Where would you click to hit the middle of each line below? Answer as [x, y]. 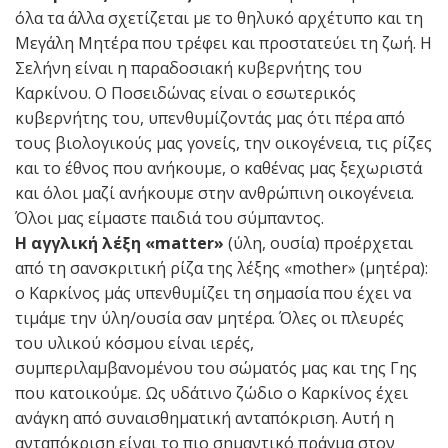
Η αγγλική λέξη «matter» [119, 242]
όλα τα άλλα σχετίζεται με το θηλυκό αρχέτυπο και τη [219, 17]
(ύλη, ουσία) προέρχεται [318, 242]
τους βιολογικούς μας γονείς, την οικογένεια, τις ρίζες [223, 142]
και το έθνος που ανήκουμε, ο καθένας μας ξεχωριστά [218, 167]
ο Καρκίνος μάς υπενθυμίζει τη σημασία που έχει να [213, 292]
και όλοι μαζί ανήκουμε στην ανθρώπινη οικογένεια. [214, 192]
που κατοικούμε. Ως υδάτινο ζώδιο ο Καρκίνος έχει [211, 392]
